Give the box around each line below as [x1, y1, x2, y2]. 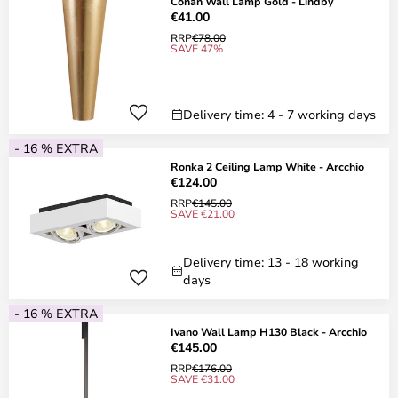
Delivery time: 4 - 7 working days [183, 106, 376, 123]
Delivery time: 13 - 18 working [183, 253, 359, 270]
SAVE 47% [171, 41, 223, 55]
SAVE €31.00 [171, 371, 235, 386]
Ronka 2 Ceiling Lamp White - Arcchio [171, 159, 364, 173]
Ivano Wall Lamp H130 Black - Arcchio [171, 324, 367, 338]
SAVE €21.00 [171, 206, 235, 220]
